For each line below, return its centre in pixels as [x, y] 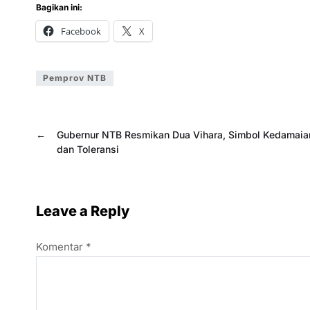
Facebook [81, 31]
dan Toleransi [88, 149]
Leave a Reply [83, 211]
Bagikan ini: [59, 8]
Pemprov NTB [75, 78]
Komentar [61, 247]
